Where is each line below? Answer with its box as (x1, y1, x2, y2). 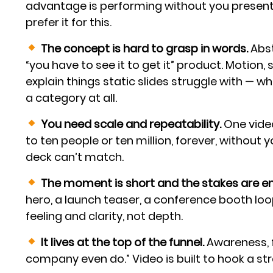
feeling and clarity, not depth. (26, 208, 183, 224)
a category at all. (26, 90, 118, 105)
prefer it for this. (26, 14, 112, 30)
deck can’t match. (26, 149, 124, 165)
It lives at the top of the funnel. (38, 234, 204, 250)
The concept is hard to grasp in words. (38, 40, 248, 56)
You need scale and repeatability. (38, 116, 221, 132)
